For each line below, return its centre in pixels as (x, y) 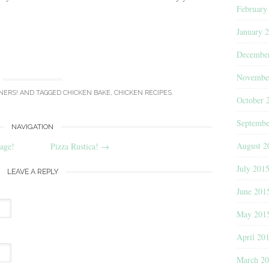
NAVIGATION (32, 126)
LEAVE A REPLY (32, 171)
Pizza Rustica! (76, 146)
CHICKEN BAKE (87, 93)
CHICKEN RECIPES (143, 93)
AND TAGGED (41, 93)
